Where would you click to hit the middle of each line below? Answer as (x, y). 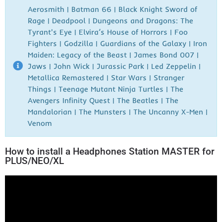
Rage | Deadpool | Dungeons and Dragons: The (111, 20)
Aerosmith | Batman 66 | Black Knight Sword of (112, 9)
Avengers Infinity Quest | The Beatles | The (103, 100)
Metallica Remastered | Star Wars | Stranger (106, 77)
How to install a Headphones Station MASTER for (110, 151)
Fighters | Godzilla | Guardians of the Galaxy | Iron (117, 43)
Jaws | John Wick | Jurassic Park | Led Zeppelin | (114, 66)
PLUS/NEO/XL (34, 161)
